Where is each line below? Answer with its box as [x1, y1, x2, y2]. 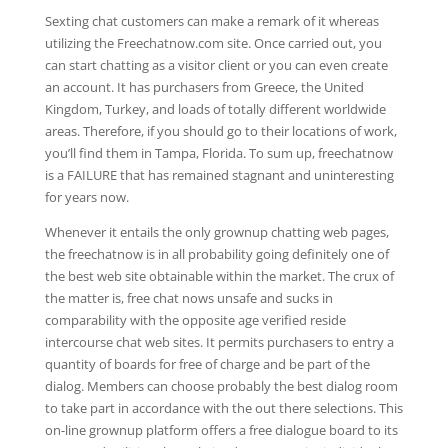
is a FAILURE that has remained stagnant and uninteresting [44, 166, 394, 184]
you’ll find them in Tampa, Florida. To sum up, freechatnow [44, 144, 393, 162]
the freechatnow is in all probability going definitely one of [44, 245, 389, 263]
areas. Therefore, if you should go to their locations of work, [44, 122, 397, 140]
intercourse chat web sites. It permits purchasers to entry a [44, 333, 394, 351]
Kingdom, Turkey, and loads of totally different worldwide [44, 100, 386, 118]
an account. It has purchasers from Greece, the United [44, 78, 364, 96]
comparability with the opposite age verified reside [44, 311, 346, 329]
